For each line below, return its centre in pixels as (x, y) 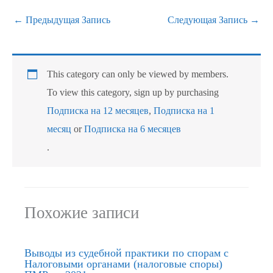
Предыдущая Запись (67, 19)
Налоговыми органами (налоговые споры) (123, 264)
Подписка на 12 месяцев (98, 111)
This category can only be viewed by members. (138, 74)
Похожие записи (82, 212)
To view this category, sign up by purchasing (133, 93)
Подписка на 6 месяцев (133, 129)
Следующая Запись (209, 19)
